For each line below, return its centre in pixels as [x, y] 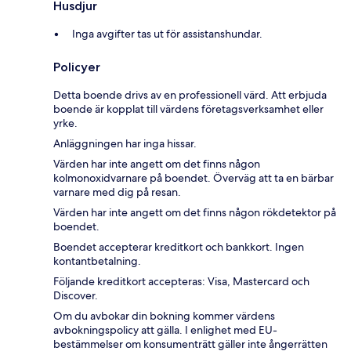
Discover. [76, 295]
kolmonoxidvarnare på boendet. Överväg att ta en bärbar [194, 177]
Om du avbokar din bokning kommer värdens [164, 315]
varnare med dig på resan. [117, 192]
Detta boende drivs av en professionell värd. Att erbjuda [190, 94]
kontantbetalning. [97, 261]
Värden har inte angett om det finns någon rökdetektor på [195, 212]
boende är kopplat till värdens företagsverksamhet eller [188, 109]
